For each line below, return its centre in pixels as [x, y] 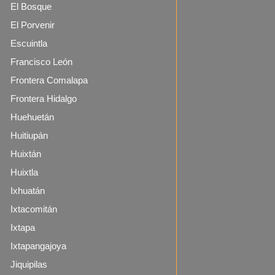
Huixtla [24, 172]
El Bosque [31, 6]
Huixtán [26, 154]
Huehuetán [32, 117]
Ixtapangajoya [38, 246]
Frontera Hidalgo [44, 99]
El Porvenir [33, 25]
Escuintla [29, 43]
